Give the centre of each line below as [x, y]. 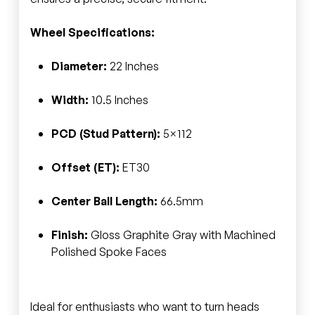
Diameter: [79, 66]
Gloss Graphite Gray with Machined [181, 234]
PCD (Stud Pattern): [105, 133]
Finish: [69, 234]
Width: [70, 99]
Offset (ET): [85, 167]
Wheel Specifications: [92, 32]
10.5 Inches [118, 99]
